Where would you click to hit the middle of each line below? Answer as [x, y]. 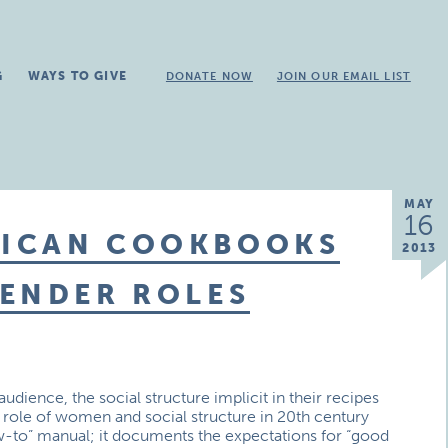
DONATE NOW [209, 76]
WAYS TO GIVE [77, 76]
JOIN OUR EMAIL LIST [343, 76]
